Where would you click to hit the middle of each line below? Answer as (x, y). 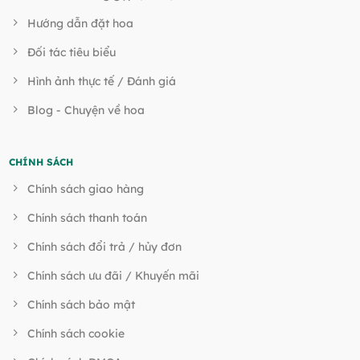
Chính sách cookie (76, 334)
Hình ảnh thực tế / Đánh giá (102, 81)
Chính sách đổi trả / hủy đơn (105, 247)
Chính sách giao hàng (86, 189)
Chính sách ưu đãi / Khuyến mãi (114, 276)
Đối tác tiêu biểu (72, 52)
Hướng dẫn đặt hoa (81, 23)
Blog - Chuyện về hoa (86, 110)
